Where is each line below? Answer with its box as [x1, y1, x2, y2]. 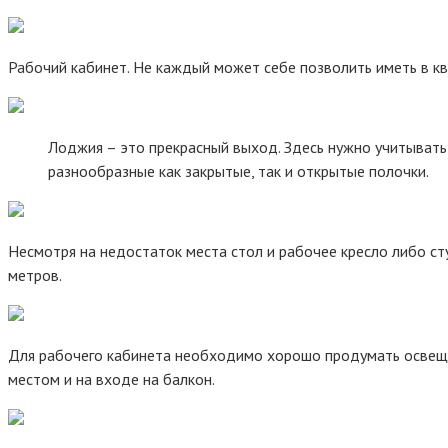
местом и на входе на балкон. [8, 369, 215, 390]
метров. [8, 265, 62, 286]
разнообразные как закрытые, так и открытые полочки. [48, 161, 429, 182]
